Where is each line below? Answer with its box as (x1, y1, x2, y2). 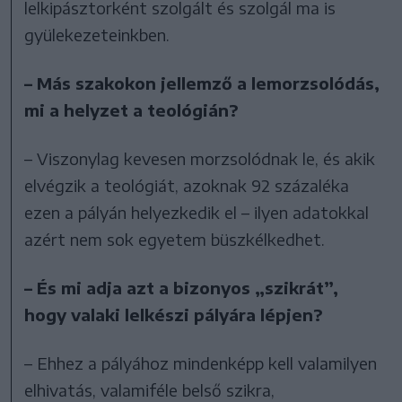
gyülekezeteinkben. (24, 23, 170, 45)
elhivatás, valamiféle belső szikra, (24, 379, 275, 400)
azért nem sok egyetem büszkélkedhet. (24, 228, 326, 249)
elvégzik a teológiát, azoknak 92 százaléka (24, 174, 350, 196)
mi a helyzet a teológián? (24, 99, 240, 120)
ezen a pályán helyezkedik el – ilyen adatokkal (24, 201, 370, 223)
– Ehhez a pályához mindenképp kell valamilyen (24, 352, 378, 373)
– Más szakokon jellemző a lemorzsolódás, (24, 72, 380, 93)
